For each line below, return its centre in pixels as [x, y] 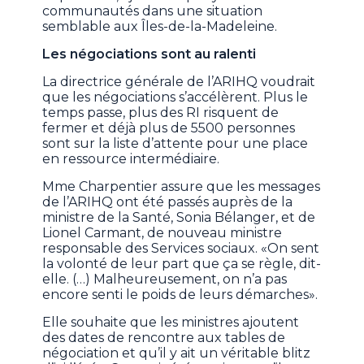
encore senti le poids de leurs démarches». [180, 294]
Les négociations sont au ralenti [149, 54]
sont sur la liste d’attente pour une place [175, 143]
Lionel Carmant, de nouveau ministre [162, 232]
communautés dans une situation [153, 11]
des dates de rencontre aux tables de [164, 337]
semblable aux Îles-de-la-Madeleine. [160, 26]
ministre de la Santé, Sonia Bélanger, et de [179, 217]
